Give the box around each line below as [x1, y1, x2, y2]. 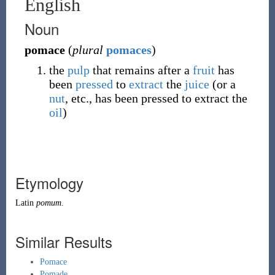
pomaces [106, 43, 152, 56]
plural [72, 43, 103, 56]
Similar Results [15, 231, 112, 252]
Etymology [15, 172, 83, 193]
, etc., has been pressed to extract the [64, 91, 247, 105]
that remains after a [89, 63, 193, 77]
